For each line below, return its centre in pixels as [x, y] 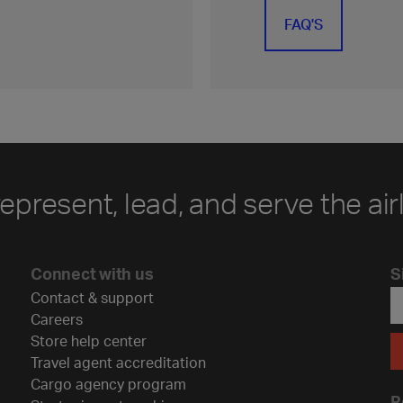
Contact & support [92, 297]
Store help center [89, 340]
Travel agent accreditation [118, 362]
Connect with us [92, 273]
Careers [57, 319]
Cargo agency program [108, 384]
